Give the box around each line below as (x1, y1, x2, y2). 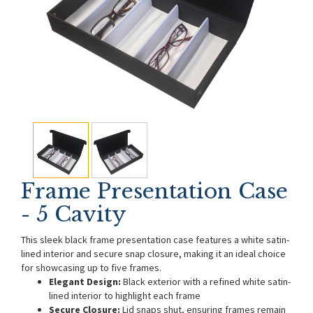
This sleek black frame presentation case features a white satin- (21, 233, 289, 246)
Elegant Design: (49, 275, 121, 288)
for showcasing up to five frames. (21, 261, 163, 274)
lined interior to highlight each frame (49, 289, 201, 302)
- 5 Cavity (21, 201, 126, 227)
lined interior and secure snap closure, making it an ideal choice (21, 247, 286, 260)
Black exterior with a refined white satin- (121, 275, 291, 288)
